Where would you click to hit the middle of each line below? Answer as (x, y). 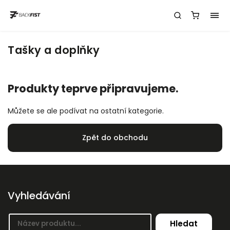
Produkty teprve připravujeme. (93, 89)
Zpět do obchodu (115, 138)
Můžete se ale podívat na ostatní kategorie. (86, 111)
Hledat (184, 223)
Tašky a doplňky (54, 50)
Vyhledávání (39, 195)
